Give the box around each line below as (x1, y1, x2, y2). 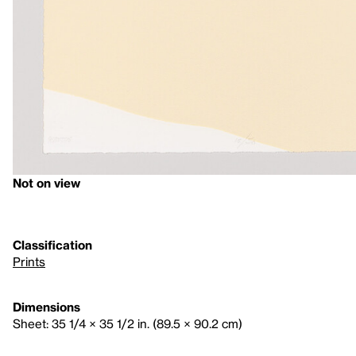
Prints (13, 253, 45, 269)
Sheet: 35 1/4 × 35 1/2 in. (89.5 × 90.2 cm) (13, 315, 242, 331)
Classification (13, 237, 92, 252)
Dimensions (13, 299, 80, 314)
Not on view (13, 175, 80, 190)
